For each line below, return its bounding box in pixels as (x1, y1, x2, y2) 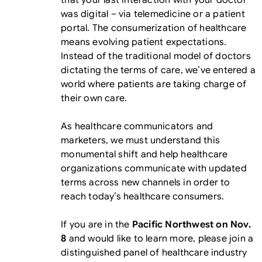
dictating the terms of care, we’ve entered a (61, 64, 256, 76)
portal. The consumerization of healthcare (61, 22, 247, 34)
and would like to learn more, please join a (66, 233, 254, 244)
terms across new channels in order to (61, 177, 230, 188)
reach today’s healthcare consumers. (61, 191, 225, 202)
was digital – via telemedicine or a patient (61, 8, 245, 20)
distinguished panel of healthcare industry (61, 247, 247, 258)
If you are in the (61, 219, 132, 230)
